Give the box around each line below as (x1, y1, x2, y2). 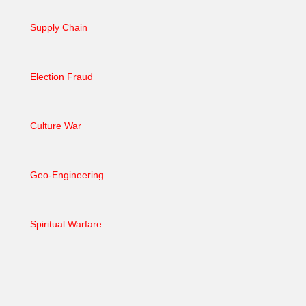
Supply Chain (30, 22, 87, 33)
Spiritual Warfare (30, 219, 102, 230)
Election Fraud (30, 71, 93, 83)
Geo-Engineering (30, 169, 104, 181)
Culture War (30, 120, 81, 132)
